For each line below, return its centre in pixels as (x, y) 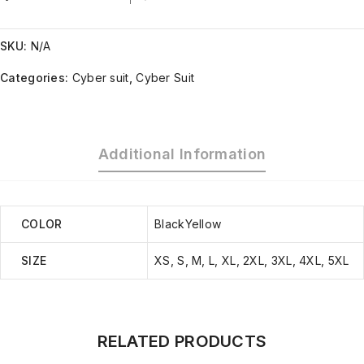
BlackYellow (188, 223)
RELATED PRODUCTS (182, 341)
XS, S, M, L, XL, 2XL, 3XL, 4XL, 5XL (252, 260)
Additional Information (182, 154)
